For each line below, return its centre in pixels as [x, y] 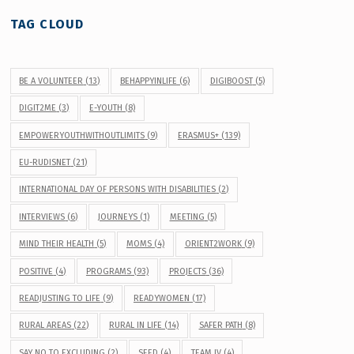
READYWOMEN [161, 299]
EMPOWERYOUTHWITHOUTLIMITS [82, 135]
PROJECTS [187, 271]
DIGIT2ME [38, 108]
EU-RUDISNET [45, 163]
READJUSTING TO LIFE [60, 299]
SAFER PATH [220, 326]
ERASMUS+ [198, 135]
